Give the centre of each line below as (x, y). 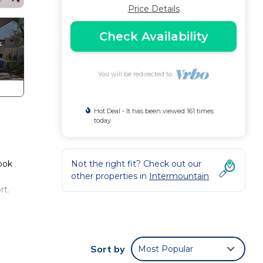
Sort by (108, 249)
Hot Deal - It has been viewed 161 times (154, 111)
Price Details (154, 9)
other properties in (110, 176)
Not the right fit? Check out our (136, 164)
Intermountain (179, 176)
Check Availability (154, 36)
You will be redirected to (137, 74)
